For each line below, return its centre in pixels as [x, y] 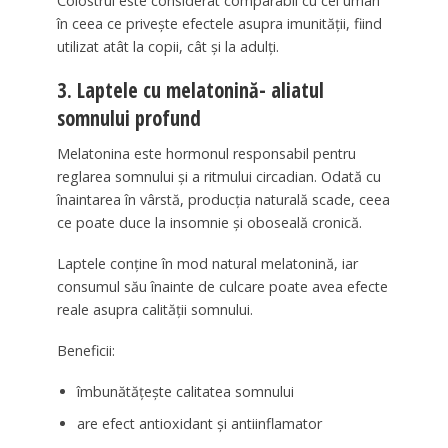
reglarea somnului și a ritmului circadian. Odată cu [218, 177]
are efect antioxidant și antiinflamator [199, 424]
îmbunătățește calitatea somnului [185, 392]
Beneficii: [85, 351]
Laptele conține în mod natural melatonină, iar [207, 264]
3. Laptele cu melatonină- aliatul [190, 89]
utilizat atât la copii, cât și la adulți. [167, 46]
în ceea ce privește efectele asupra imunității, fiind [219, 23]
